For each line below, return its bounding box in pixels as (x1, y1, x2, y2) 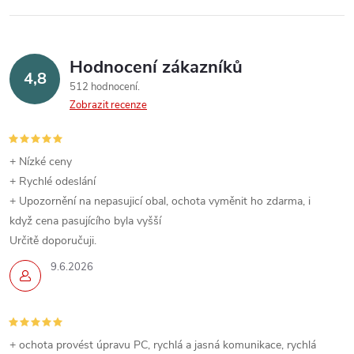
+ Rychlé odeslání (9, 174, 96, 189)
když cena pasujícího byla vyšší (9, 213, 161, 228)
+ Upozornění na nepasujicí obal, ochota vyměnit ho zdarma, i (9, 194, 311, 209)
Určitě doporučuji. (9, 233, 96, 248)
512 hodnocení (70, 80, 140, 94)
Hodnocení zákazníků (70, 55, 243, 79)
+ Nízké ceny (9, 154, 72, 169)
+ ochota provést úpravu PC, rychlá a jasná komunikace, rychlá (9, 337, 316, 352)
